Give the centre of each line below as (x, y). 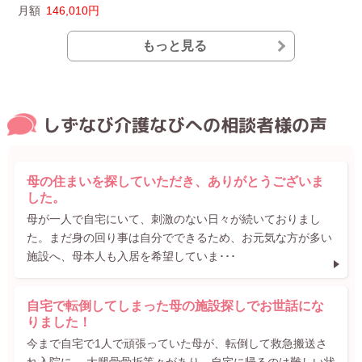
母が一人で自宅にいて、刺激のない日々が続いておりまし (173, 219)
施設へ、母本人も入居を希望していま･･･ (131, 256)
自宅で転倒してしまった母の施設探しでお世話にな (175, 305)
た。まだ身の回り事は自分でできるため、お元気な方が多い (179, 237)
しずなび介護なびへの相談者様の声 (185, 124)
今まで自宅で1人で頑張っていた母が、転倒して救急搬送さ (177, 343)
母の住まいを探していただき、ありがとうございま (175, 181)
